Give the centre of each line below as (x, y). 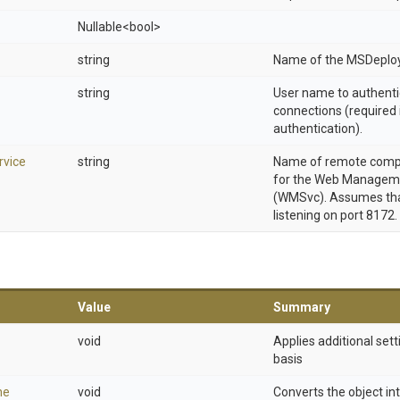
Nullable (100, 27)
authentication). (318, 129)
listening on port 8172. (335, 215)
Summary (302, 307)
